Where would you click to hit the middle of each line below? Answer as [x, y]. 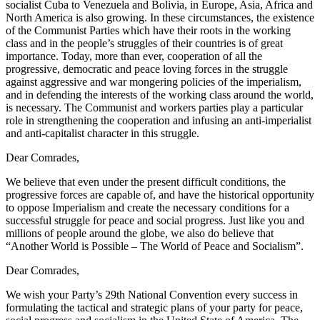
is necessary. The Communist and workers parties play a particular [154, 107]
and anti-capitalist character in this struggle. [104, 133]
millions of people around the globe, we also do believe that [140, 233]
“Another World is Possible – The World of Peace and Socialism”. [155, 246]
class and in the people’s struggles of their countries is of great [144, 43]
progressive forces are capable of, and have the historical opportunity [160, 194]
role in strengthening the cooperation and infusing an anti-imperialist [159, 120]
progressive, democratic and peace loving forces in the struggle [147, 69]
